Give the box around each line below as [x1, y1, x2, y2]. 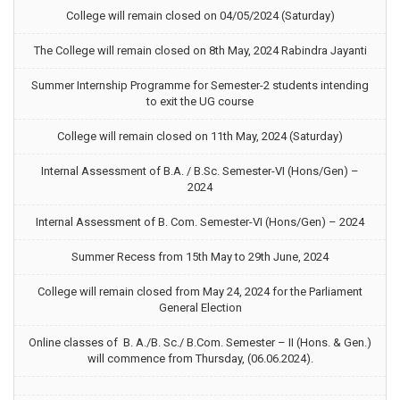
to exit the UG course [146, 95, 254, 108]
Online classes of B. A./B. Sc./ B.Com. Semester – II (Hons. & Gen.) [29, 336, 371, 349]
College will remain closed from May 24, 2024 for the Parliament [37, 285, 362, 298]
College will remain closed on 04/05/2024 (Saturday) [65, 9, 335, 22]
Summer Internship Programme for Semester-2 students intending [31, 79, 369, 92]
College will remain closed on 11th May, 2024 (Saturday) [57, 129, 343, 143]
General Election [158, 301, 242, 314]
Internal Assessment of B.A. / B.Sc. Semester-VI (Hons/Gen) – [41, 164, 359, 178]
